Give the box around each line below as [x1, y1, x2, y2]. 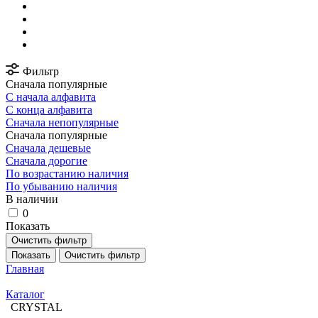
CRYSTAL [11, 301, 62, 313]
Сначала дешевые [6, 142, 91, 154]
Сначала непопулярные [6, 116, 119, 128]
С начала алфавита [6, 91, 96, 103]
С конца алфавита [6, 104, 92, 116]
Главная [6, 263, 44, 275]
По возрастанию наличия [6, 168, 128, 180]
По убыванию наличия [6, 180, 117, 192]
